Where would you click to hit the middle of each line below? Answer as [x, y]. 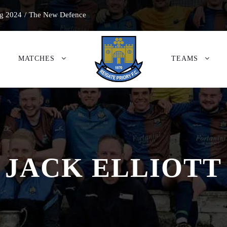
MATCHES [36, 59]
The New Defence [58, 15]
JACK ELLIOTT [113, 168]
